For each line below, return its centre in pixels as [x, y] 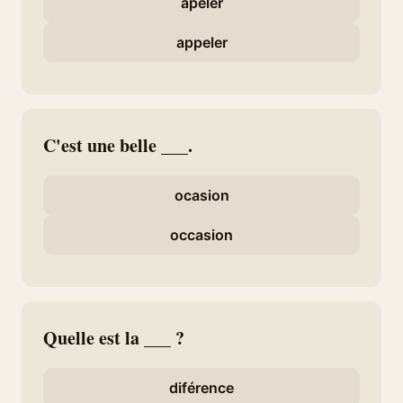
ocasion [201, 195]
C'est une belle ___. [118, 145]
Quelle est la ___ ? [114, 338]
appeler [201, 42]
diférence [201, 388]
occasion [201, 235]
